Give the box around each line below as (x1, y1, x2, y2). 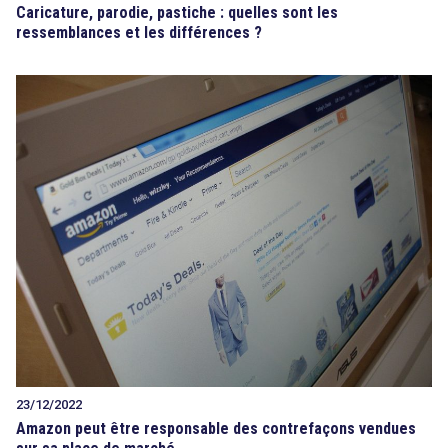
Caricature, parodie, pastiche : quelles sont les (16, 2, 338, 22)
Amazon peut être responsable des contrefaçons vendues (16, 418, 416, 438)
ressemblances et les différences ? (16, 22, 262, 42)
